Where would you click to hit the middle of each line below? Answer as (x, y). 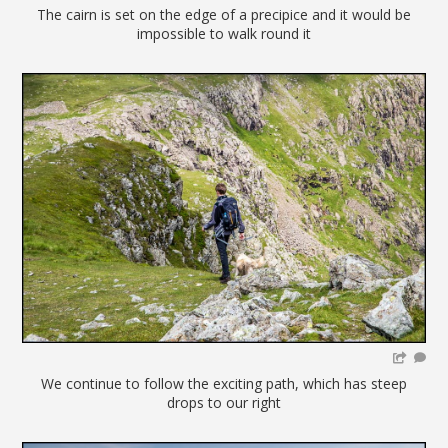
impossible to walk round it (224, 33)
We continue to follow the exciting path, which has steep (224, 383)
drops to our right (224, 402)
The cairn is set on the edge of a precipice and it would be (224, 14)
